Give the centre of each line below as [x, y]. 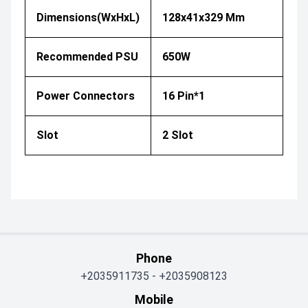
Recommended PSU [87, 56]
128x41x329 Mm [203, 17]
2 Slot [178, 135]
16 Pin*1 [184, 96]
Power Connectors [86, 96]
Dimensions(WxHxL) [88, 17]
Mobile [154, 299]
